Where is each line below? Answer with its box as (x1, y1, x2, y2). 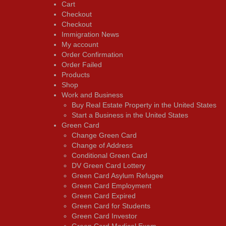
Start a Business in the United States (72, 110, 188, 119)
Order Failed (62, 60, 102, 69)
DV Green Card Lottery (72, 161, 145, 169)
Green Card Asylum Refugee (72, 171, 163, 180)
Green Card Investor (72, 211, 137, 220)
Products (62, 70, 90, 79)
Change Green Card (72, 131, 137, 139)
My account (62, 40, 98, 48)
